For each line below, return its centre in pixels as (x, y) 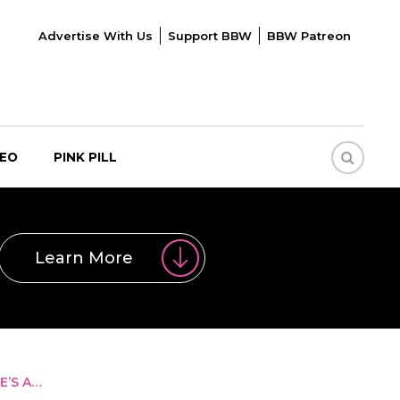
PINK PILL (85, 157)
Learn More (83, 258)
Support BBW (209, 36)
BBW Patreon (308, 36)
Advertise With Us (95, 36)
